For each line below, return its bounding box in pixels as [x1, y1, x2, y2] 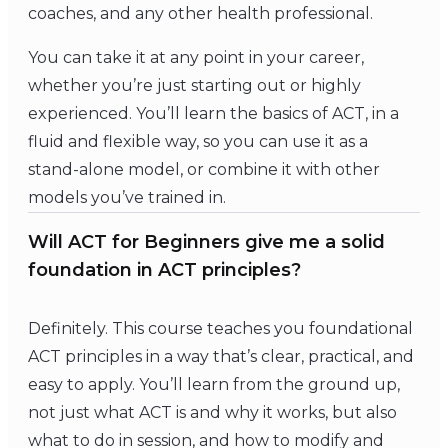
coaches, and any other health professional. [28, 3, 373, 23]
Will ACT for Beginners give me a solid [28, 230, 385, 253]
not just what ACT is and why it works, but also [28, 402, 397, 422]
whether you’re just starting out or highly [28, 75, 361, 95]
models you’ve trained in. [28, 187, 226, 207]
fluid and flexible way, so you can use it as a [28, 131, 368, 151]
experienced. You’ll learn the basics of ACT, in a [28, 103, 399, 123]
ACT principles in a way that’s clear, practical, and [28, 346, 414, 366]
